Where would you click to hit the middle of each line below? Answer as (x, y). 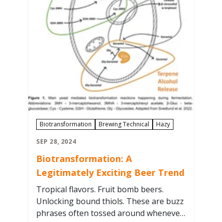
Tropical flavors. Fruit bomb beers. (53, 190)
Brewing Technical (124, 124)
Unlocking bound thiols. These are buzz (56, 201)
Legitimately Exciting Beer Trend (110, 173)
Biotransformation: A (84, 159)
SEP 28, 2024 (56, 142)
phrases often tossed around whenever (52, 213)
